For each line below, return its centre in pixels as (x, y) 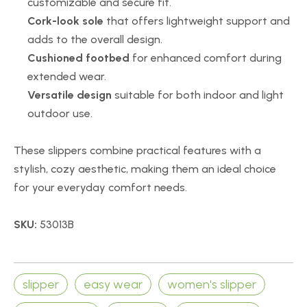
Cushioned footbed (78, 58)
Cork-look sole (65, 21)
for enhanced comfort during (206, 58)
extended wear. (67, 76)
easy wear (113, 284)
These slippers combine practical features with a (137, 150)
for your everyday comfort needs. (100, 187)
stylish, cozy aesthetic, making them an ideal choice (145, 169)
